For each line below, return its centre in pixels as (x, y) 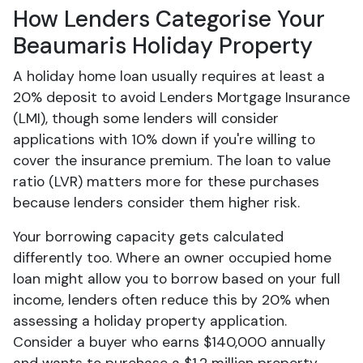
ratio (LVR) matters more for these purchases (166, 181)
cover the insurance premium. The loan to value (172, 160)
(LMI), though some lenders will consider (146, 118)
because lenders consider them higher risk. (156, 203)
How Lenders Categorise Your (169, 19)
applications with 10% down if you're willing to (164, 139)
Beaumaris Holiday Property (163, 46)
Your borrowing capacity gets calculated (148, 237)
